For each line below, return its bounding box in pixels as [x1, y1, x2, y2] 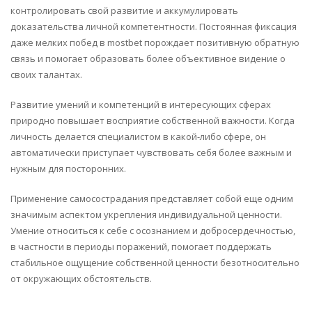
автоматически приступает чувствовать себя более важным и [10, 146, 292, 159]
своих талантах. [10, 68, 82, 81]
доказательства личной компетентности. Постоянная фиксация [10, 19, 297, 33]
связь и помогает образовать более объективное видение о [10, 52, 286, 65]
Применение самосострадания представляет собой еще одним [10, 192, 293, 205]
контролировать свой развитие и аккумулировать [10, 3, 238, 17]
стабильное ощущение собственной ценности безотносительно [10, 256, 299, 269]
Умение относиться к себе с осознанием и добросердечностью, [10, 224, 295, 237]
